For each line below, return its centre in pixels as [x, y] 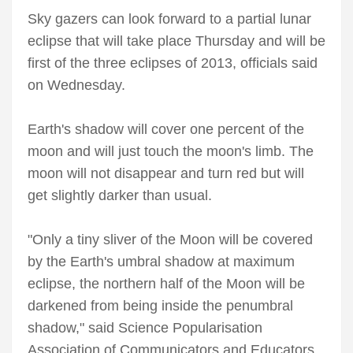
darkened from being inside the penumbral [160, 306]
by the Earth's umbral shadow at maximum [161, 262]
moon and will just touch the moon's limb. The [171, 152]
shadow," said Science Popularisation [145, 328]
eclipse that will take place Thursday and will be [176, 41]
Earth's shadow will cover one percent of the [166, 130]
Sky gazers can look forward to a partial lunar [169, 19]
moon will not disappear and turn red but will [166, 174]
